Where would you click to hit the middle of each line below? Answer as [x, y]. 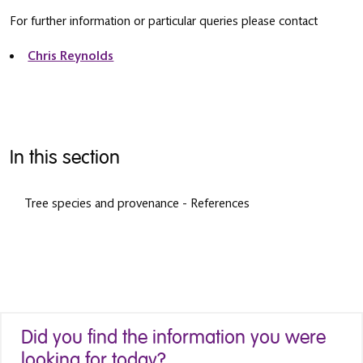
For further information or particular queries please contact [164, 21]
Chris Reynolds [71, 56]
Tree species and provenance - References [137, 203]
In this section [65, 158]
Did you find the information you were [173, 337]
